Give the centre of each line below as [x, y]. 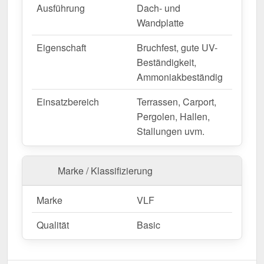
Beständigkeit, [166, 62]
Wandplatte [160, 22]
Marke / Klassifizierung [105, 170]
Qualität [53, 225]
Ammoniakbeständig [180, 77]
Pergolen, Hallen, [173, 116]
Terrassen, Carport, [176, 101]
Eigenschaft [61, 47]
